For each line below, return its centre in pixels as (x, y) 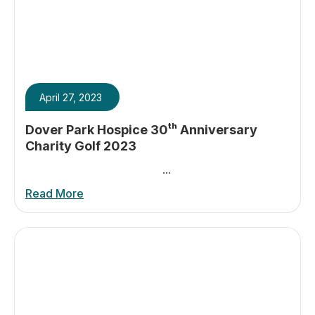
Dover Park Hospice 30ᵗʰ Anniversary (141, 130)
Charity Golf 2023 (81, 146)
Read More (54, 193)
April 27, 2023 (71, 97)
